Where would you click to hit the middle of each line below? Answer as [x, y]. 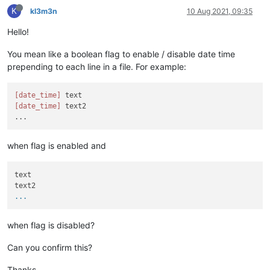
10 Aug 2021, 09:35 [220, 11]
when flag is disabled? [51, 225]
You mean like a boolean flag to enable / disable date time [121, 54]
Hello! [18, 31]
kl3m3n [44, 11]
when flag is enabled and [57, 146]
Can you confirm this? [50, 247]
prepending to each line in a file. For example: [97, 66]
